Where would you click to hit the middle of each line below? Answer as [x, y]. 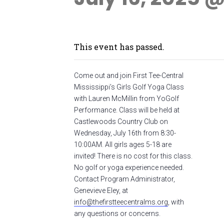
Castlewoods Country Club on [121, 121]
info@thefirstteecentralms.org [121, 202]
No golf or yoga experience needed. [129, 167]
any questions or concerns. [117, 213]
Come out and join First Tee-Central [129, 75]
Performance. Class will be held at [127, 110]
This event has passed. [119, 47]
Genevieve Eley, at [101, 190]
